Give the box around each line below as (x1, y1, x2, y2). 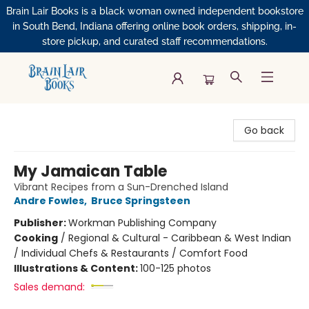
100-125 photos (140, 261, 211, 275)
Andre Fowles (14, 194, 84, 208)
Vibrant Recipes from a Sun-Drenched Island (14, 180, 228, 194)
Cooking (14, 231, 58, 245)
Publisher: (14, 216, 68, 230)
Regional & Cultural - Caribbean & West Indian (68, 231, 291, 245)
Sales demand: (14, 280, 85, 294)
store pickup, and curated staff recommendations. (41, 36, 268, 47)
